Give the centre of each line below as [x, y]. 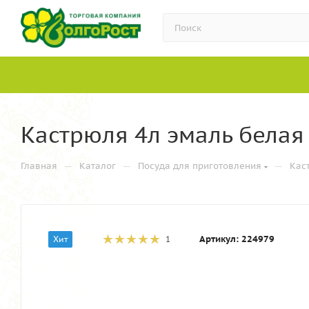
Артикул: [219, 239]
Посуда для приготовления [200, 166]
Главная [39, 166]
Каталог [98, 166]
